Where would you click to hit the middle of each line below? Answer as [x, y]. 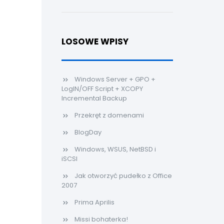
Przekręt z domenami [109, 115]
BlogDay [88, 132]
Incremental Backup [94, 98]
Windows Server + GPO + [115, 79]
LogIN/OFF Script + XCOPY [102, 89]
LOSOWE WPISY [95, 41]
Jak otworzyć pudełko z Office [123, 176]
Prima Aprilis [94, 202]
